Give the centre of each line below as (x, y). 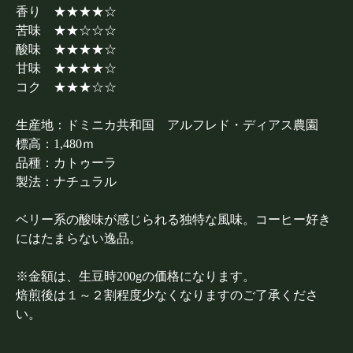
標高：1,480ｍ (55, 144)
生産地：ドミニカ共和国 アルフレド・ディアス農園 (167, 125)
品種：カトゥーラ (66, 163)
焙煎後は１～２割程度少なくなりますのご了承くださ (167, 295)
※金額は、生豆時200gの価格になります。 (136, 276)
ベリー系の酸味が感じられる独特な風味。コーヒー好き (173, 219)
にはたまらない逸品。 (79, 238)
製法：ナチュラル (66, 182)
